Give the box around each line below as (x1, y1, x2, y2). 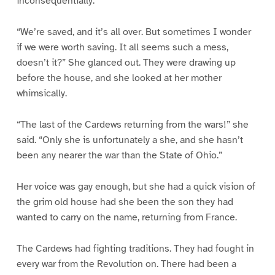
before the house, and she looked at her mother (16, 72, 222, 85)
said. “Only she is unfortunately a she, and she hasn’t (16, 134, 243, 147)
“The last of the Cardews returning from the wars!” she (16, 118, 249, 131)
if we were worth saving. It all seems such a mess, (16, 41, 228, 54)
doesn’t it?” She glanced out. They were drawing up (16, 56, 236, 69)
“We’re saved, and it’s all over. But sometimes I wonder (16, 26, 251, 39)
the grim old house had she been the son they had (16, 195, 233, 208)
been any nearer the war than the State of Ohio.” (16, 149, 222, 162)
